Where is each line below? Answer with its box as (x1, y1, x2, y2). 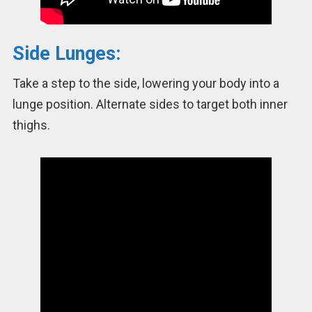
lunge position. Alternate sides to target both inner (12, 97, 288, 112)
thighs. (12, 118, 50, 133)
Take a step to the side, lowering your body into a (12, 76, 279, 91)
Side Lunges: (12, 42, 120, 65)
